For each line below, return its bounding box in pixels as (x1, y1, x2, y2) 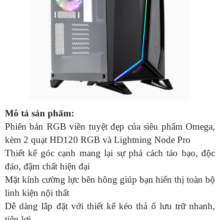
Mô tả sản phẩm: (5, 108, 77, 119)
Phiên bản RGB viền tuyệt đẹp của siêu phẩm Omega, (5, 121, 215, 132)
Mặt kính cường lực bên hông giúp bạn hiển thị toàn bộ (5, 174, 215, 185)
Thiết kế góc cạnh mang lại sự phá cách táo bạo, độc (5, 148, 215, 159)
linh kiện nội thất (5, 188, 72, 198)
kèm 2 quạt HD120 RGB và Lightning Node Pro (5, 135, 193, 145)
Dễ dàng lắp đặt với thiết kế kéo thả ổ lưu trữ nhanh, (5, 201, 215, 212)
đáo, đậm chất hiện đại (5, 161, 92, 172)
